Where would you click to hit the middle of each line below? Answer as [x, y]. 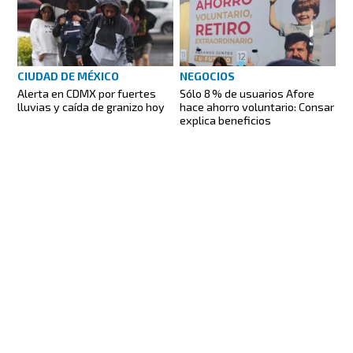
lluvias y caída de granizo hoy [91, 106]
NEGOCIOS [207, 76]
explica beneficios [225, 120]
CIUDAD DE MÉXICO [69, 76]
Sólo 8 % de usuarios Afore [247, 93]
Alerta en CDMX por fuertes [87, 93]
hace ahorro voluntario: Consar [257, 106]
